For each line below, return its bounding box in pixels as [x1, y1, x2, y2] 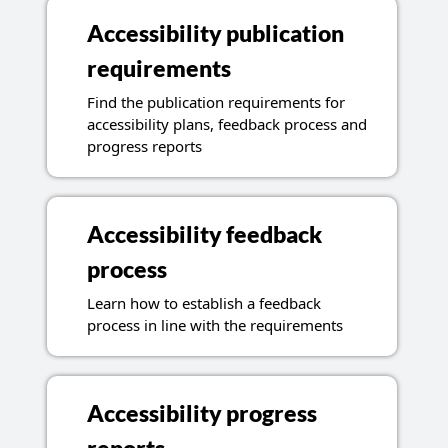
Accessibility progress [86, 400, 317, 428]
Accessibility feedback [86, 221, 322, 249]
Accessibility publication [86, 20, 344, 48]
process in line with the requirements [86, 315, 343, 336]
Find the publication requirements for [86, 92, 345, 113]
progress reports [86, 136, 202, 157]
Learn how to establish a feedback [86, 293, 321, 314]
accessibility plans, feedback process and [86, 114, 367, 135]
